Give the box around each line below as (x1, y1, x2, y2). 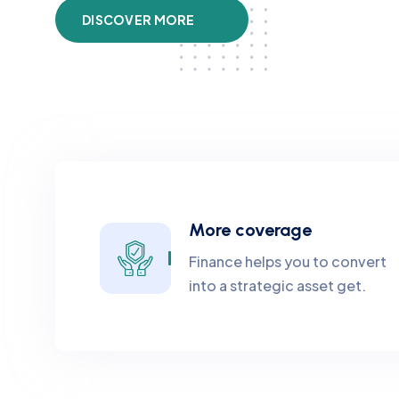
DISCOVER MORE (82, 12, 195, 28)
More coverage (189, 219, 312, 240)
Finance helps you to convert (189, 252, 387, 271)
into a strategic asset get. (189, 276, 366, 295)
